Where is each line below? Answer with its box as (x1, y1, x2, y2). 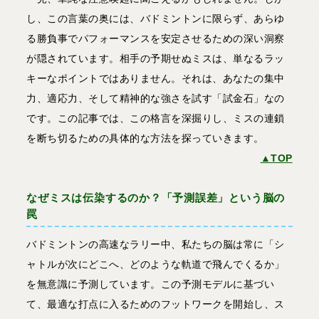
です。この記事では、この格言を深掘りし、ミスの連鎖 (26, 113, 285, 125)
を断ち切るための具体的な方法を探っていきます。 (26, 132, 264, 145)
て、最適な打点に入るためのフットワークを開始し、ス (26, 298, 285, 310)
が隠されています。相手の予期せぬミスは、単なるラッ (26, 53, 285, 65)
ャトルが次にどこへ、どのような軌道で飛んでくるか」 (26, 258, 285, 271)
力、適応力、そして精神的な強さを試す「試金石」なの (26, 93, 285, 105)
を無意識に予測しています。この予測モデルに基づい (26, 278, 275, 291)
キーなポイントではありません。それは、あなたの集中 (26, 73, 285, 85)
